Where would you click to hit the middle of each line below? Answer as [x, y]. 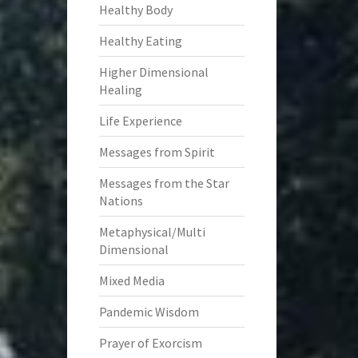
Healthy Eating [140, 41]
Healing [120, 89]
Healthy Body [135, 10]
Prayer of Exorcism [150, 343]
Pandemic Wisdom [149, 312]
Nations [121, 201]
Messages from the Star [164, 183]
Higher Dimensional [153, 72]
